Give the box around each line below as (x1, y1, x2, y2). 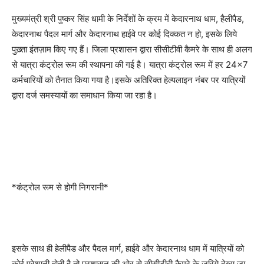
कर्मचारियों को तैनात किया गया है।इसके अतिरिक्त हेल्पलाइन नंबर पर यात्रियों (12, 74, 245, 86)
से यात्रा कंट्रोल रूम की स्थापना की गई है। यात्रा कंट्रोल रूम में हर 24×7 (12, 59, 248, 71)
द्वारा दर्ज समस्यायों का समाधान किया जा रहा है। (12, 90, 157, 101)
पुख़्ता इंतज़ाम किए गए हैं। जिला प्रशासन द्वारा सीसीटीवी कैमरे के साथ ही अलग (12, 44, 252, 55)
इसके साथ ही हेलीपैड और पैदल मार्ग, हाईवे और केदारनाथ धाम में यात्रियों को (12, 243, 244, 255)
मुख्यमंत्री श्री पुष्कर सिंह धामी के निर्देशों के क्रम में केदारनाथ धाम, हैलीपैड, (12, 13, 244, 25)
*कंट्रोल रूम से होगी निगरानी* (12, 181, 108, 193)
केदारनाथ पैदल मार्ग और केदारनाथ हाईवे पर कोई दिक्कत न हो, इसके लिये (12, 28, 237, 40)
